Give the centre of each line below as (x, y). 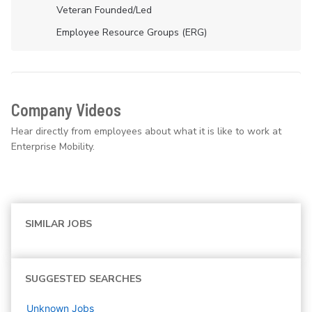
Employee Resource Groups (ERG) (132, 33)
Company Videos (66, 110)
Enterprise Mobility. (53, 147)
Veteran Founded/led (104, 10)
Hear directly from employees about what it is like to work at (146, 132)
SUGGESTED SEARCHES (83, 279)
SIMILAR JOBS (58, 224)
